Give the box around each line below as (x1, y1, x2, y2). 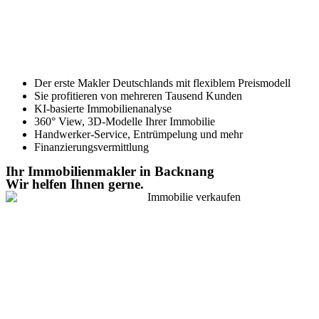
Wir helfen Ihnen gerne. (6, 177, 144, 192)
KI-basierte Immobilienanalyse (34, 103, 172, 115)
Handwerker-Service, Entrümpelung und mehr (34, 128, 243, 140)
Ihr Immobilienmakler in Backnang (6, 164, 214, 179)
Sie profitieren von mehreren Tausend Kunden (34, 90, 242, 102)
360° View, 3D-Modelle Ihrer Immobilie (34, 115, 215, 127)
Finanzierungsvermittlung (34, 141, 149, 153)
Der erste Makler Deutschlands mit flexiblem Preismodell (34, 77, 291, 89)
